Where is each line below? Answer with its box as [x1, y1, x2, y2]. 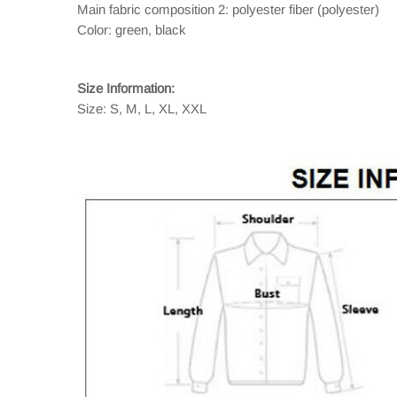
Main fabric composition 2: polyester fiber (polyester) [77, 2, 379, 17]
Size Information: [77, 81, 175, 96]
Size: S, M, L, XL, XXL [77, 101, 206, 116]
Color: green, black [77, 22, 186, 37]
